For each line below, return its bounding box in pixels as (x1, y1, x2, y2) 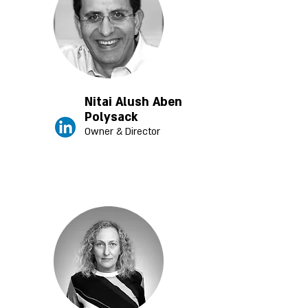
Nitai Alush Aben (85, 94, 182, 110)
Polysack (85, 109, 137, 125)
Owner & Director (85, 125, 160, 138)
